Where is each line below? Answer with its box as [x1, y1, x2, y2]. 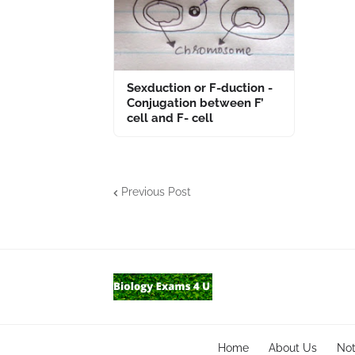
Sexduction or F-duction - [127, 80, 273, 95]
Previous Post [121, 185, 191, 199]
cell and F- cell [127, 110, 213, 125]
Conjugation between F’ [127, 95, 264, 110]
